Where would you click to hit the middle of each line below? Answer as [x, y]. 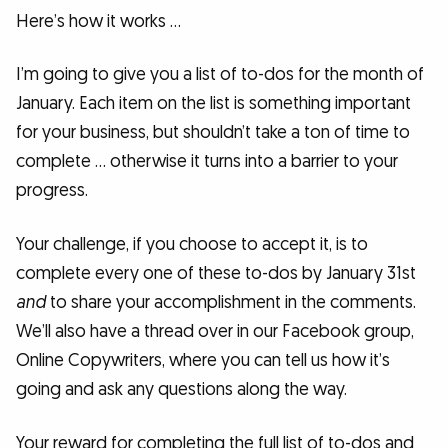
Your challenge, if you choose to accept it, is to [192, 244]
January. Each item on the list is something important [213, 104]
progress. [52, 191]
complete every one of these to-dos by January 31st [216, 273]
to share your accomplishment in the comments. [231, 302]
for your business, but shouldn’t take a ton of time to [213, 133]
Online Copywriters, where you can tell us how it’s [203, 360]
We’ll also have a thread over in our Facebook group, [215, 331]
